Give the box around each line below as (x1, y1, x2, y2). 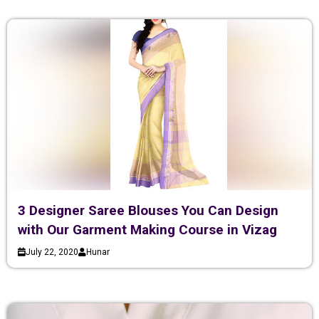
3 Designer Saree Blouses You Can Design (18, 202, 278, 219)
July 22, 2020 (26, 247, 78, 258)
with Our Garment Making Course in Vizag (18, 221, 277, 239)
